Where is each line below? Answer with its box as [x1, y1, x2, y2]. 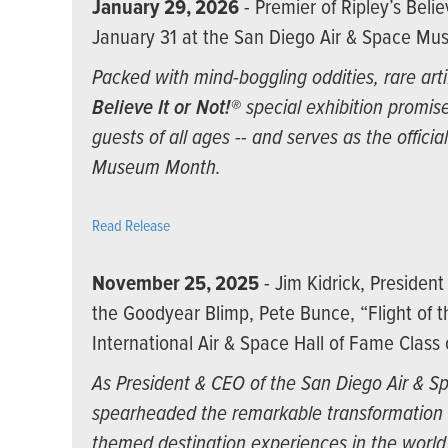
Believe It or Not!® [92, 95, 241, 123]
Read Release [92, 216, 170, 238]
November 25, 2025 [92, 271, 259, 299]
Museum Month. [92, 155, 221, 183]
